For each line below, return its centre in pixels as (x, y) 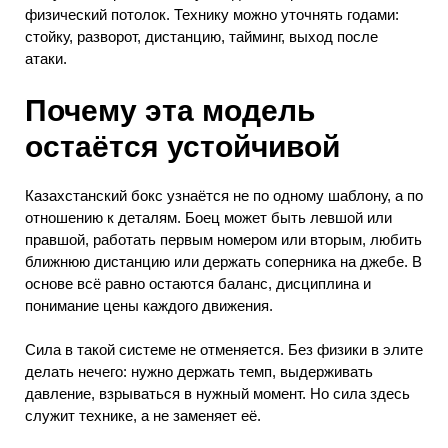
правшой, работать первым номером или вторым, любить (223, 239)
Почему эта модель (170, 110)
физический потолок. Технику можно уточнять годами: (212, 15)
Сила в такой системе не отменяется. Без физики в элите (224, 350)
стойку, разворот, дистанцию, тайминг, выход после (201, 37)
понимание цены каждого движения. (149, 305)
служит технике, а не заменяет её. (143, 416)
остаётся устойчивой (182, 146)
